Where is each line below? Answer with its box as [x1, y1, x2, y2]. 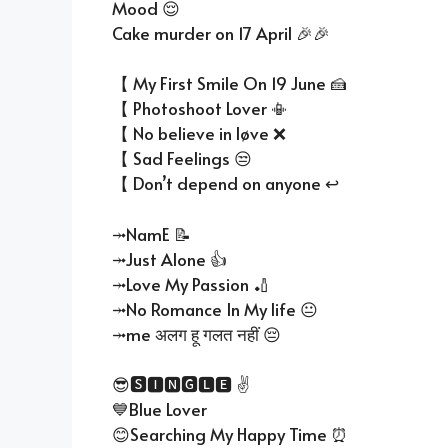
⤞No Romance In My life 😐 [112, 296, 318, 321]
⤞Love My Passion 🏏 [112, 271, 270, 296]
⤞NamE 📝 [112, 221, 191, 246]
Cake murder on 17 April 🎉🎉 [112, 20, 330, 45]
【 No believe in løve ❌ [112, 121, 286, 146]
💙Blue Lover [112, 397, 207, 422]
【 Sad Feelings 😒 [112, 146, 252, 171]
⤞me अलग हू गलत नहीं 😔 [112, 321, 281, 346]
